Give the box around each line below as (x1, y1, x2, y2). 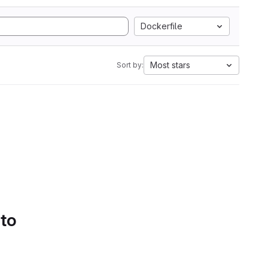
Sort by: (117, 60, 144, 69)
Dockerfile (141, 21, 182, 31)
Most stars (150, 60, 190, 70)
